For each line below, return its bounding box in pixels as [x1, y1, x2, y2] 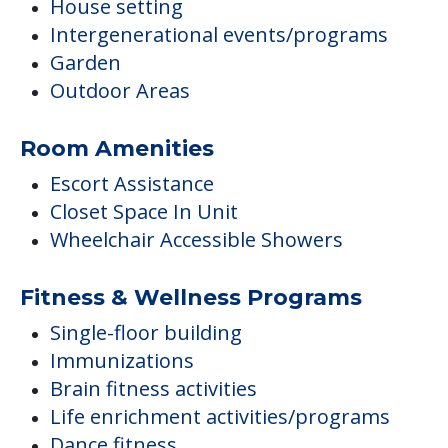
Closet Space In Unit [50, 198, 238, 226]
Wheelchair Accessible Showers [50, 226, 343, 254]
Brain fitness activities [50, 375, 257, 403]
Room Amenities [20, 135, 214, 163]
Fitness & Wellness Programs [20, 284, 362, 312]
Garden [50, 49, 121, 77]
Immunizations [50, 347, 194, 375]
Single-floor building [50, 319, 242, 347]
